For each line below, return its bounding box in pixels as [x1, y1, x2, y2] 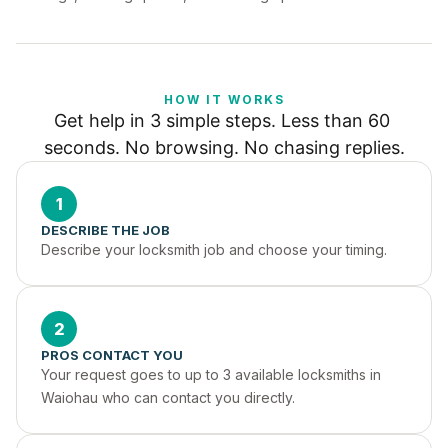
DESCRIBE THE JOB [41, 222, 170, 238]
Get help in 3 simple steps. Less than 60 [53, 110, 390, 131]
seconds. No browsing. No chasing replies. [43, 137, 405, 158]
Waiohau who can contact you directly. [41, 389, 295, 406]
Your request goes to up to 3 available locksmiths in [41, 366, 381, 383]
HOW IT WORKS [163, 92, 285, 107]
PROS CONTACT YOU [41, 347, 183, 363]
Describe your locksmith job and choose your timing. [41, 241, 387, 258]
